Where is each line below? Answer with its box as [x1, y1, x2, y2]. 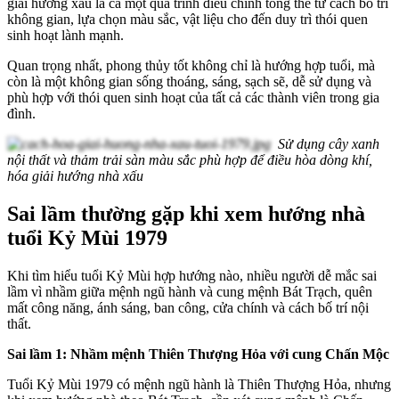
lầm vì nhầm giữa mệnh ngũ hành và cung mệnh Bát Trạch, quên [7, 283, 372, 299]
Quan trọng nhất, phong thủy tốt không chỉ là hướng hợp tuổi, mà [7, 57, 375, 73]
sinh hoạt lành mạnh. [7, 27, 124, 43]
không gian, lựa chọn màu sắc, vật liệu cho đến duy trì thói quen [7, 11, 368, 27]
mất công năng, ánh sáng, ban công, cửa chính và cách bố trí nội [7, 299, 369, 315]
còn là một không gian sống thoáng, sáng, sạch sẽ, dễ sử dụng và [7, 73, 371, 89]
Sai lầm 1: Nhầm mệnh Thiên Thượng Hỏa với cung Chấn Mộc [7, 346, 389, 362]
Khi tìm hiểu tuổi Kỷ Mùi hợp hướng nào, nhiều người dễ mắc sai [7, 267, 377, 283]
